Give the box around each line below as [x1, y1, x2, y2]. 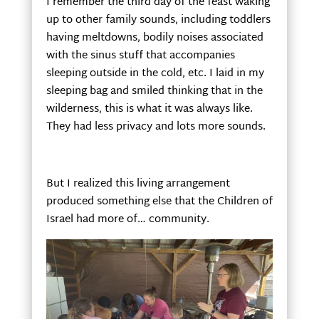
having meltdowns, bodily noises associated [46, 28, 263, 48]
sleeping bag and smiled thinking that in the [46, 82, 263, 102]
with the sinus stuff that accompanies [46, 46, 235, 66]
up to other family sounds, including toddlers [46, 11, 271, 31]
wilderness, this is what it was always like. [46, 100, 253, 120]
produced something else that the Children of [46, 192, 273, 212]
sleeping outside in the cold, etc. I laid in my [46, 64, 264, 84]
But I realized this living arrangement [46, 174, 230, 194]
